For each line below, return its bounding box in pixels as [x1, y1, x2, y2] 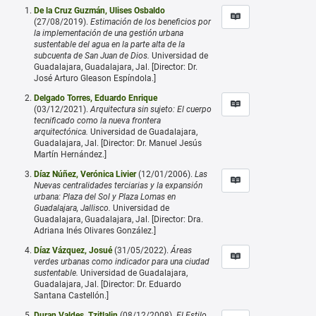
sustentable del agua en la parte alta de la [34, 39, 185, 49]
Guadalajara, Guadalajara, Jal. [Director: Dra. [34, 214, 203, 224]
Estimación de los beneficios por [90, 16, 211, 27]
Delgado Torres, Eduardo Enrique [34, 92, 157, 103]
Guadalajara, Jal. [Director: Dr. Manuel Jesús [34, 138, 202, 148]
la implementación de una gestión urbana [34, 28, 183, 38]
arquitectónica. [34, 126, 88, 137]
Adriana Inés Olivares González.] [34, 225, 156, 236]
